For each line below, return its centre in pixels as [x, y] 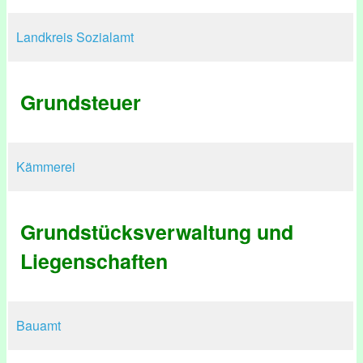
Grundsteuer [81, 102]
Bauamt [38, 325]
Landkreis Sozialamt [75, 37]
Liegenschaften [94, 261]
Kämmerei [46, 167]
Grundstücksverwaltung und [157, 232]
